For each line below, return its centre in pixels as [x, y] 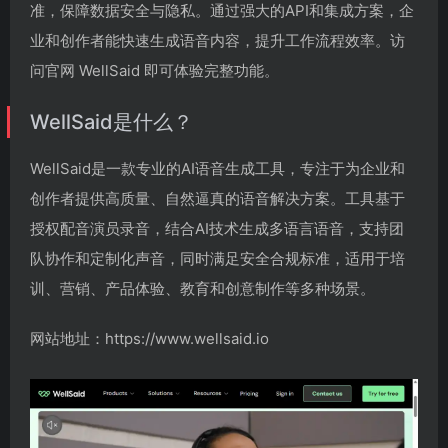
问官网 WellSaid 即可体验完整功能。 [154, 70]
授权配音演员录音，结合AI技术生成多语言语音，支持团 [217, 228]
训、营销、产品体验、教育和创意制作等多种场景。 [202, 288]
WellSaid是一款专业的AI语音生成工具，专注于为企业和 [217, 168]
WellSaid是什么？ [111, 122]
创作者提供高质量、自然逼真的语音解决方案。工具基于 [217, 198]
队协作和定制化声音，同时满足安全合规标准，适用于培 [217, 258]
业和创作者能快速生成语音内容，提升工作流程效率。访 [217, 40]
